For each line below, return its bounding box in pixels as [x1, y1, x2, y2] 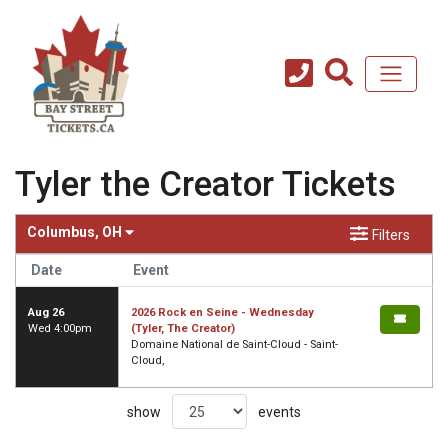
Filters [371, 227, 410, 244]
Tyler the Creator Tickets [15, 163, 396, 205]
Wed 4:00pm [28, 322, 92, 336]
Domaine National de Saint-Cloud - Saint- [131, 338, 338, 352]
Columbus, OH [27, 224, 126, 241]
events [255, 403, 301, 420]
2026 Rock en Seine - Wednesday [131, 306, 314, 320]
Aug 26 [28, 306, 64, 320]
